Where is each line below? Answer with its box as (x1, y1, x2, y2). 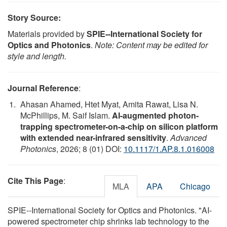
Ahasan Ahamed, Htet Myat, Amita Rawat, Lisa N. (20, 98, 198, 110)
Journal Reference (8, 82, 79, 94)
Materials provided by (8, 28, 87, 40)
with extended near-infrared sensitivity (20, 132, 166, 144)
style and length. (8, 50, 66, 62)
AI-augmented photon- (112, 109, 199, 122)
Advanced (170, 132, 207, 144)
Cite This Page (8, 175, 63, 187)
